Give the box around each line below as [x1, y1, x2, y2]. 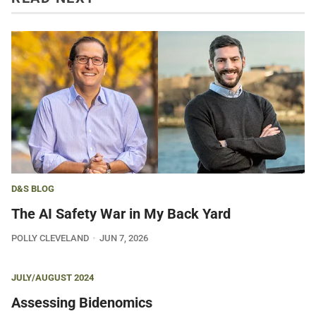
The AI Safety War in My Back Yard [11, 205, 231, 223]
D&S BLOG [11, 183, 54, 195]
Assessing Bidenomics [11, 294, 152, 312]
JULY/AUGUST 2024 [11, 272, 94, 284]
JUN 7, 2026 [99, 233, 148, 244]
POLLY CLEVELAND [11, 233, 89, 244]
